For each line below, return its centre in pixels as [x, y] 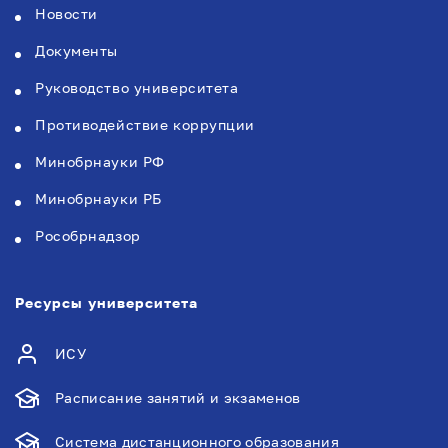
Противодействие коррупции [145, 124]
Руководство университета [137, 87]
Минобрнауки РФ [100, 161]
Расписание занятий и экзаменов [178, 397]
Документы [77, 50]
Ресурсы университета [106, 302]
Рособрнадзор [88, 235]
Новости [66, 13]
